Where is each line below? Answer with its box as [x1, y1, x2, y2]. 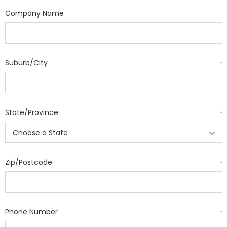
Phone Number [5, 207, 58, 217]
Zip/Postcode [5, 157, 52, 167]
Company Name [5, 8, 64, 18]
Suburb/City [5, 58, 48, 68]
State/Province [5, 107, 58, 118]
